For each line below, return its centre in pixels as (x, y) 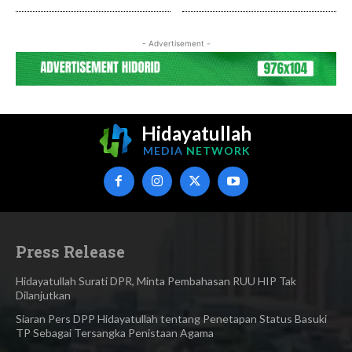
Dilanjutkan (43, 295)
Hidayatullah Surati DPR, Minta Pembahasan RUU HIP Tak (156, 280)
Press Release (70, 251)
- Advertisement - (176, 43)
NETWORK (218, 151)
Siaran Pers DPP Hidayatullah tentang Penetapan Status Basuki (171, 318)
